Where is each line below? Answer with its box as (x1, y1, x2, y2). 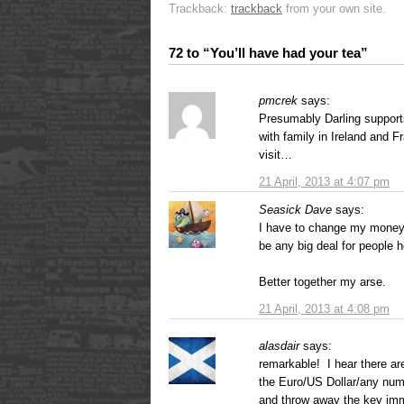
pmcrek (259, 94, 298, 108)
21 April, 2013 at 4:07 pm (259, 175, 390, 189)
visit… (259, 148, 292, 162)
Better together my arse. (259, 275, 386, 289)
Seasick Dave (259, 203, 332, 217)
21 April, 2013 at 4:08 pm (259, 302, 390, 317)
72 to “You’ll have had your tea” (169, 45, 368, 61)
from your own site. (282, 2, 386, 16)
